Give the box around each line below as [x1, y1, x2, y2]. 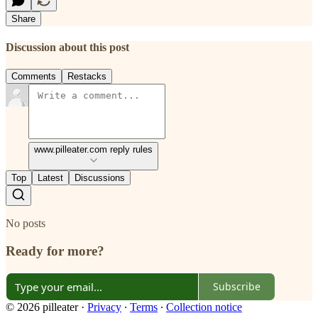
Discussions [75, 172, 125, 184]
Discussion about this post [6, 40, 129, 53]
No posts [6, 217, 45, 230]
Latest [38, 172, 63, 184]
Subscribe [213, 280, 261, 293]
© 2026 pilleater [6, 300, 78, 313]
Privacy [87, 300, 121, 313]
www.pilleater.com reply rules [34, 144, 153, 155]
